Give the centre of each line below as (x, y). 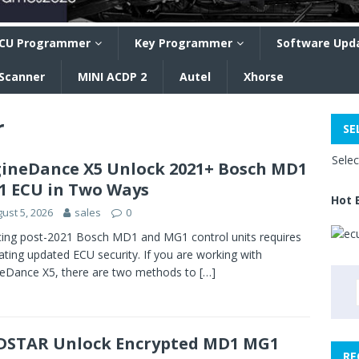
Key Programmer (184, 43)
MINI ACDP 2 (112, 77)
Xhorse (264, 77)
